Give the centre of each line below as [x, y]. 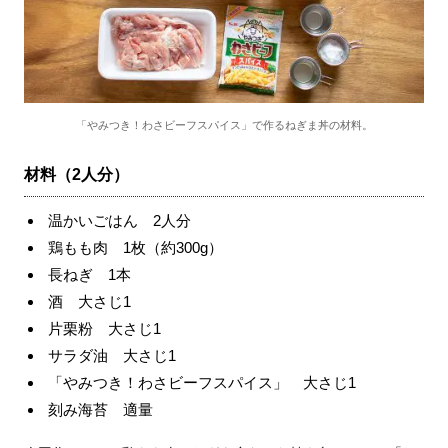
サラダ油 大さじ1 [112, 355]
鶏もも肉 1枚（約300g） [135, 247]
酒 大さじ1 [89, 301]
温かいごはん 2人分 [119, 220]
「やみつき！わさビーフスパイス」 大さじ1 [202, 382]
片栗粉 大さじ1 [104, 328]
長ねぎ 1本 [89, 274]
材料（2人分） [76, 174]
